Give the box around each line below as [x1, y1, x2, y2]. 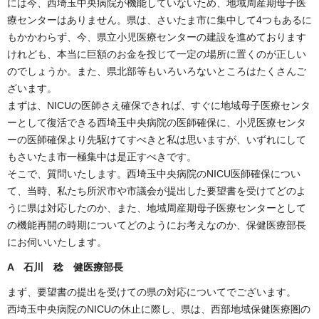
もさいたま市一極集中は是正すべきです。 [7, 150, 197, 162]
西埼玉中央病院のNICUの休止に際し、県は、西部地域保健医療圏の [7, 303, 310, 315]
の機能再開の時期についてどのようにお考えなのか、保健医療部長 [7, 219, 306, 231]
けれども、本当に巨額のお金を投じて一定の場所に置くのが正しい [7, 48, 306, 60]
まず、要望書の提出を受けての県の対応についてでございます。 [7, 286, 296, 298]
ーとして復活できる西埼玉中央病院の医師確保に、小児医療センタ [7, 116, 306, 128]
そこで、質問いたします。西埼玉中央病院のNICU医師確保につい [7, 167, 300, 179]
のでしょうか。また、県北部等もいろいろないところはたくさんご [7, 65, 306, 77]
